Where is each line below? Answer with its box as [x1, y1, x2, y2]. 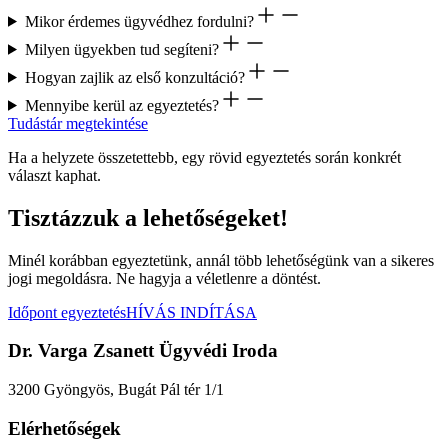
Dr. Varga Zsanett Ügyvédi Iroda [8, 340, 278, 362]
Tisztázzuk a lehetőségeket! [8, 204, 288, 231]
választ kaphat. [8, 166, 101, 184]
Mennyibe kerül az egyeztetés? [24, 96, 219, 114]
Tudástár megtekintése [8, 114, 148, 132]
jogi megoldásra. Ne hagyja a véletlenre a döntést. [8, 269, 321, 287]
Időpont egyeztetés [8, 303, 126, 321]
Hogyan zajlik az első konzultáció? [24, 68, 245, 86]
